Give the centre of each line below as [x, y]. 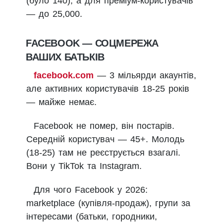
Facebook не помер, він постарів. [104, 126]
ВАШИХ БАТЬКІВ [65, 57]
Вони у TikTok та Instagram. [84, 166]
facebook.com [64, 76]
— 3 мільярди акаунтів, [145, 76]
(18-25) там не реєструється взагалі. [103, 153]
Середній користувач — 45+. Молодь [105, 139]
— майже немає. [61, 102]
